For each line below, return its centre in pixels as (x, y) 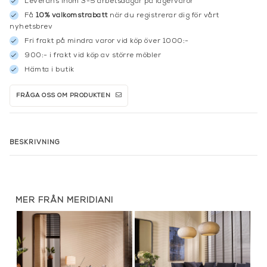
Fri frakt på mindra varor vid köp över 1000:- (107, 41)
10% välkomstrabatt (71, 15)
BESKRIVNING (35, 142)
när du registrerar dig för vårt (163, 15)
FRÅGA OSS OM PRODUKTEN (63, 95)
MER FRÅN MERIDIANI (64, 200)
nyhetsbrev (31, 27)
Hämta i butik (49, 69)
